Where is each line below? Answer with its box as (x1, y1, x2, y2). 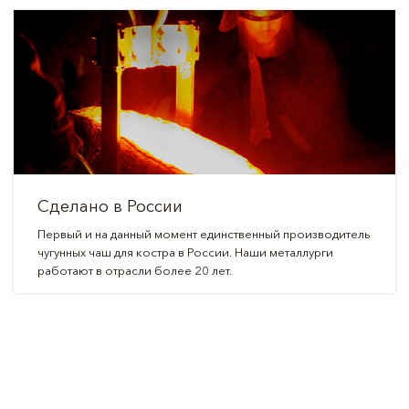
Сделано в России (37, 196, 183, 216)
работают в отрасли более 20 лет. (37, 263, 235, 278)
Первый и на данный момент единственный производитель (37, 226, 371, 241)
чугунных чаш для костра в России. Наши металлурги (37, 245, 333, 259)
